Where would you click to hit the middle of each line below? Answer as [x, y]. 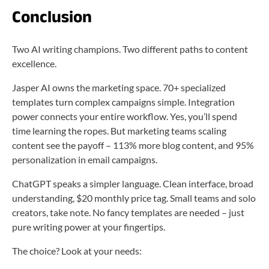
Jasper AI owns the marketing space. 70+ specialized [119, 87]
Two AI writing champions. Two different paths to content [130, 49]
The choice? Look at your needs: [77, 250]
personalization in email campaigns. [85, 159]
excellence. [34, 63]
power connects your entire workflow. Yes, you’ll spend [125, 116]
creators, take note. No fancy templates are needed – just [128, 212]
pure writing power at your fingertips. [89, 226]
